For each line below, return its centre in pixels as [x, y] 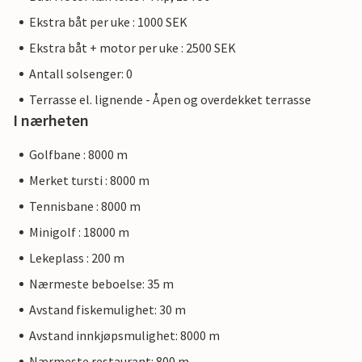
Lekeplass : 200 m [77, 258]
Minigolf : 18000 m [79, 232]
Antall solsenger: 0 [81, 74]
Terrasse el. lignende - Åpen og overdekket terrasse [170, 99]
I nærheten [51, 120]
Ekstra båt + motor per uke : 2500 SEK [133, 48]
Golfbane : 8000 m [78, 154]
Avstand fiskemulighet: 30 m [107, 309]
